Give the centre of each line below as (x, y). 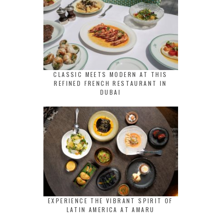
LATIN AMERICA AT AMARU (110, 210)
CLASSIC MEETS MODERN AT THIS (110, 74)
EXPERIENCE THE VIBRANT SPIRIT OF (110, 201)
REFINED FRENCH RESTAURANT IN (110, 83)
